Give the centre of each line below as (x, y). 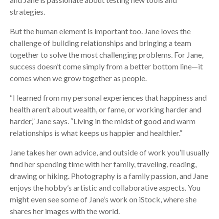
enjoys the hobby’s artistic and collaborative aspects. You (105, 187)
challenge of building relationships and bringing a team (100, 43)
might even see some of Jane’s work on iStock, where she (103, 199)
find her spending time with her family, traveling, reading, (103, 164)
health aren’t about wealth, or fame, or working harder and (106, 109)
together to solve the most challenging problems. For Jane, (107, 54)
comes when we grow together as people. (78, 78)
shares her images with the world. (65, 211)
